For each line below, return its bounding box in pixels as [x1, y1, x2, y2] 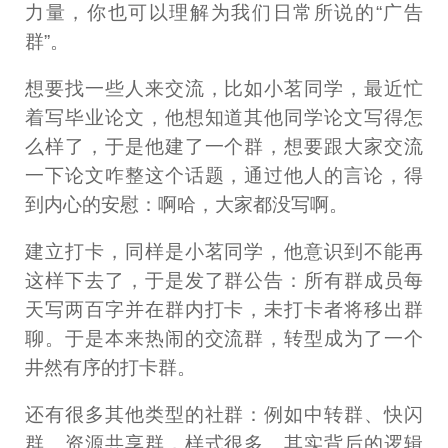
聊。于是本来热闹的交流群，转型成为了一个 [25, 328, 423, 350]
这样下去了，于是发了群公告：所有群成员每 [25, 270, 423, 292]
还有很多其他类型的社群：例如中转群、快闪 [25, 404, 423, 426]
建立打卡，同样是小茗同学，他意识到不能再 [25, 241, 423, 263]
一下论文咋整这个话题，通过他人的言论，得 [25, 165, 423, 187]
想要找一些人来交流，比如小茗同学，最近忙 [25, 78, 423, 100]
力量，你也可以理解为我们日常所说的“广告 [25, 2, 423, 24]
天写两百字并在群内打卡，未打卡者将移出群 [25, 299, 423, 321]
